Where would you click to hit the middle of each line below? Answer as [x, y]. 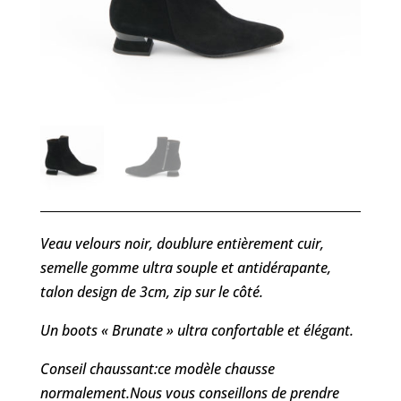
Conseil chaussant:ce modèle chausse [157, 368]
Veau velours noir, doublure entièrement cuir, [182, 243]
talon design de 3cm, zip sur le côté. [151, 291]
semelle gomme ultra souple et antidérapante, [185, 267]
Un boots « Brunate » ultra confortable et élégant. [196, 330]
